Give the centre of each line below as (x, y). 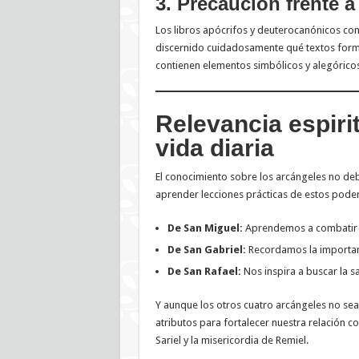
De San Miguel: (205, 228)
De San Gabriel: (206, 250)
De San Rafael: (204, 272)
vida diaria (214, 148)
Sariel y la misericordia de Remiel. (232, 341)
